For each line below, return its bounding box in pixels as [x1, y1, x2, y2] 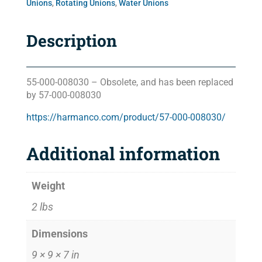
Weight [31, 180, 65, 192]
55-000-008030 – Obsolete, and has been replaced [26, 77, 233, 88]
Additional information [26, 142, 220, 166]
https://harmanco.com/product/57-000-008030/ [26, 112, 226, 123]
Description [26, 30, 117, 52]
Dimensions [31, 227, 88, 240]
